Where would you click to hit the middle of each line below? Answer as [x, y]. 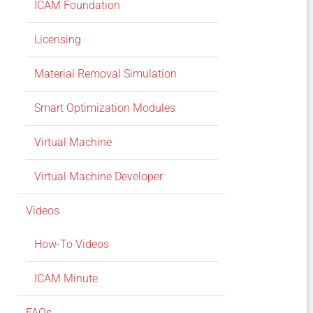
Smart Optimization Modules [104, 108]
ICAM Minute [66, 279]
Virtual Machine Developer [98, 177]
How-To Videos [71, 245]
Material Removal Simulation [105, 74]
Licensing [57, 40]
